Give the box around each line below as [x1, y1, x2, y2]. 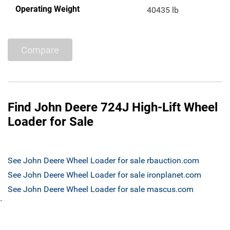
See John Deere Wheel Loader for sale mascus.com [8, 184, 194, 195]
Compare [21, 44, 59, 55]
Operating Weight [15, 4, 80, 14]
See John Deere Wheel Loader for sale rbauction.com [8, 156, 199, 166]
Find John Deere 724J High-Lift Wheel [8, 100, 218, 115]
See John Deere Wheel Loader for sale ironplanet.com [8, 170, 201, 180]
